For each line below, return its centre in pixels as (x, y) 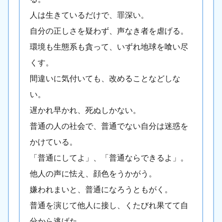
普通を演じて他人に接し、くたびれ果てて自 (109, 206)
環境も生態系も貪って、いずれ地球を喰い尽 (109, 47)
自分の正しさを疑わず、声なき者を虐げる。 (109, 31)
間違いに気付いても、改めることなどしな (105, 79)
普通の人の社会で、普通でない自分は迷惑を (109, 126)
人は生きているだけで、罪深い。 (89, 15)
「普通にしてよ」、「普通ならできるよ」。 (109, 158)
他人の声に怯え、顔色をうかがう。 (93, 174)
